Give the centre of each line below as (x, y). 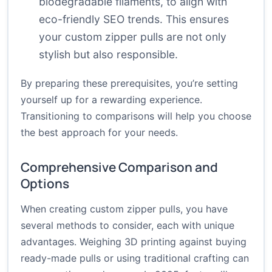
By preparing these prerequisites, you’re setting (129, 83)
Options (45, 184)
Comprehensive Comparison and (119, 167)
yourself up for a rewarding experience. (111, 100)
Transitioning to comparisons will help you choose (136, 116)
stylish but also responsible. (108, 55)
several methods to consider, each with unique (127, 226)
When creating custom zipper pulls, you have (124, 209)
